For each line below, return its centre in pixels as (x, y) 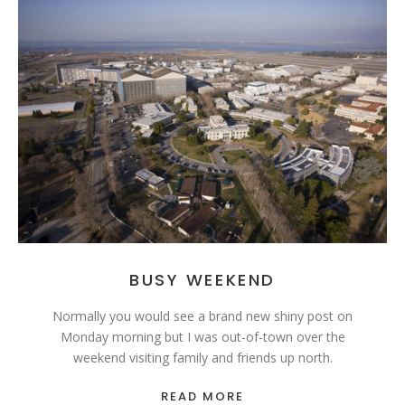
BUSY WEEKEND (202, 280)
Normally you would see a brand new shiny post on (202, 316)
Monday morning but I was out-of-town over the (202, 337)
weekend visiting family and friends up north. (202, 358)
